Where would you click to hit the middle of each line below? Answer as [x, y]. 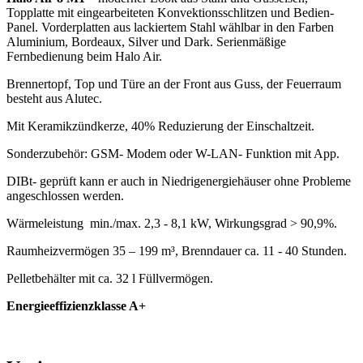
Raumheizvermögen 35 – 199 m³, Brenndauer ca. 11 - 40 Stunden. [177, 250]
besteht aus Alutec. [54, 98]
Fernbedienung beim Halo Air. [84, 56]
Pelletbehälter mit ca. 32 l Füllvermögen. [110, 278]
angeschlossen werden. [67, 195]
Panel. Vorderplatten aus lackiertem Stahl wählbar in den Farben [170, 27]
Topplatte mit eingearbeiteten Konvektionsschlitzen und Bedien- [170, 12]
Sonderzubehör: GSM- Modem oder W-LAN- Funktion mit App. [173, 153]
